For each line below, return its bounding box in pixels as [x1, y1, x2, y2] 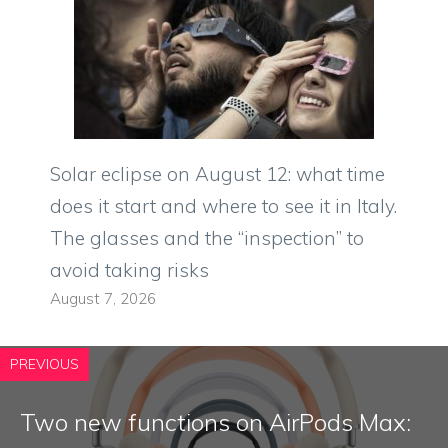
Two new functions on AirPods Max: [20, 407, 411, 438]
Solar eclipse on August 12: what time [50, 162, 385, 187]
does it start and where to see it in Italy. [50, 194, 397, 219]
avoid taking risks [50, 258, 209, 283]
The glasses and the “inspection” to [50, 226, 364, 251]
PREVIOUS [10, 355, 79, 374]
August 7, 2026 [50, 289, 156, 309]
